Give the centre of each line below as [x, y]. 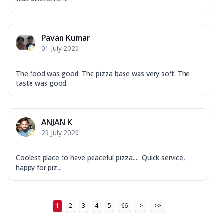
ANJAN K [57, 122]
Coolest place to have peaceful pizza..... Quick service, [101, 157]
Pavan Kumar [66, 38]
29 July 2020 [60, 132]
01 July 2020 [60, 48]
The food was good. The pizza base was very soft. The [103, 73]
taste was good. [42, 83]
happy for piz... [39, 167]
